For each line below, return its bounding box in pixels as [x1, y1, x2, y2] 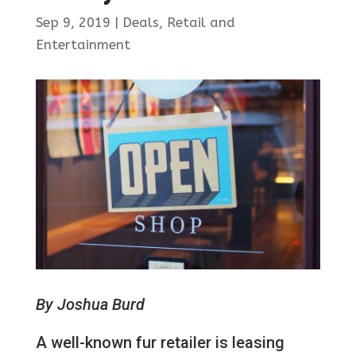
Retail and [166, 14, 235, 31]
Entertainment [35, 37, 130, 53]
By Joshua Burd [35, 295, 145, 315]
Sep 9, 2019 [35, 14, 110, 31]
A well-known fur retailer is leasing [35, 333, 284, 353]
